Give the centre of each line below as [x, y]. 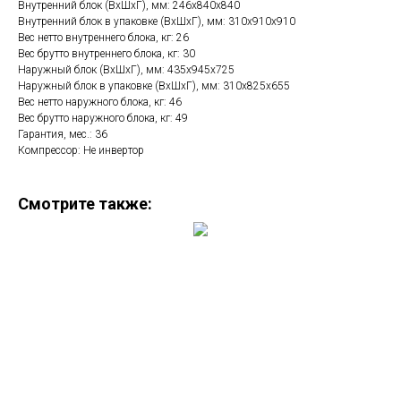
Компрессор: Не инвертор [81, 151]
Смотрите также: [85, 204]
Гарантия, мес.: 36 [63, 135]
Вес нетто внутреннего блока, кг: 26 [103, 38]
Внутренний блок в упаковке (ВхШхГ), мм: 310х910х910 [157, 22]
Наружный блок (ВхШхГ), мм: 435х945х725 [126, 70]
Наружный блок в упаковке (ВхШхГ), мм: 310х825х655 [154, 86]
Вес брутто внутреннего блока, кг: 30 [107, 54]
